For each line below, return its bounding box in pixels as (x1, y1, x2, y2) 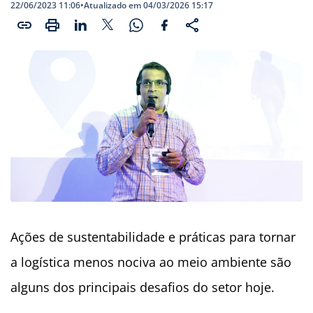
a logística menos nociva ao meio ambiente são (10, 254, 291, 271)
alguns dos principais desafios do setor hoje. (10, 279, 275, 296)
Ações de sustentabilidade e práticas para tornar (10, 228, 296, 246)
